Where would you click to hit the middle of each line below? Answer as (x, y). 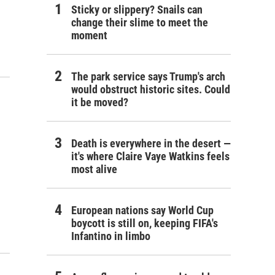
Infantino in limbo (111, 236)
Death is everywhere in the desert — (151, 143)
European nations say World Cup (142, 210)
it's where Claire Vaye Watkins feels (150, 156)
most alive (94, 169)
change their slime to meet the (140, 22)
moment (89, 35)
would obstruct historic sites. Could (151, 89)
